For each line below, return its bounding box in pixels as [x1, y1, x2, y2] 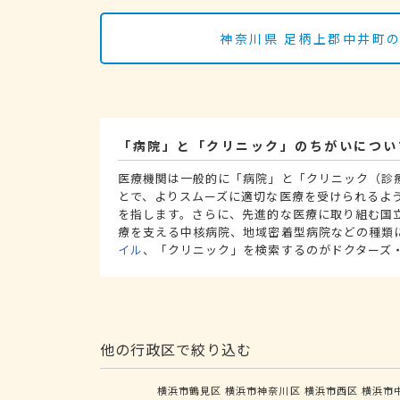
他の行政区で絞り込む [100, 337, 253, 360]
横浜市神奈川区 [225, 382, 301, 397]
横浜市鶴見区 [157, 382, 222, 397]
